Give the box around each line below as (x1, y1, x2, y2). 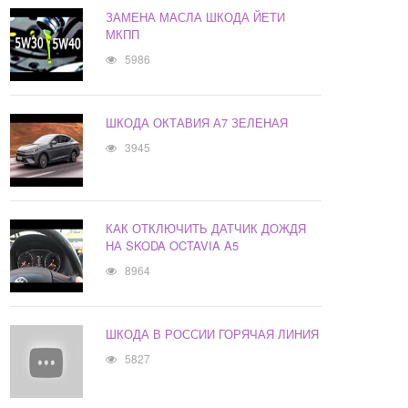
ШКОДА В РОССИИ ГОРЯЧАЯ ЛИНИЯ (106, 325, 320, 343)
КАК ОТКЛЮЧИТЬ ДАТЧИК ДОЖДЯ (106, 219, 307, 238)
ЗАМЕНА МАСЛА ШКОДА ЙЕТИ (106, 8, 286, 26)
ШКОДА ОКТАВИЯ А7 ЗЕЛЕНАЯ (106, 114, 289, 132)
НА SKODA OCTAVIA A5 (106, 237, 240, 255)
